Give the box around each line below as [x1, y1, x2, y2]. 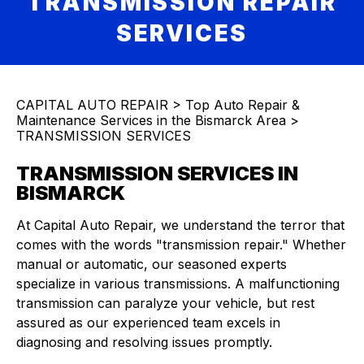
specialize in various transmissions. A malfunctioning [16, 275, 340, 292]
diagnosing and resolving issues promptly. [16, 334, 272, 350]
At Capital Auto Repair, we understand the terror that [16, 217, 344, 233]
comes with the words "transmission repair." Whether [16, 236, 346, 253]
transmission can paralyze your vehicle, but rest [16, 295, 314, 311]
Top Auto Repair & [185, 97, 300, 113]
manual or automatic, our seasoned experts [16, 256, 287, 272]
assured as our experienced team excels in [16, 314, 280, 331]
